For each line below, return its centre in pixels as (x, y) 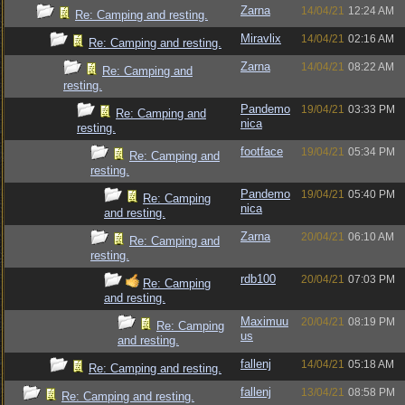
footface (262, 151)
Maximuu (264, 321)
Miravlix (261, 38)
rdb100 (258, 279)
